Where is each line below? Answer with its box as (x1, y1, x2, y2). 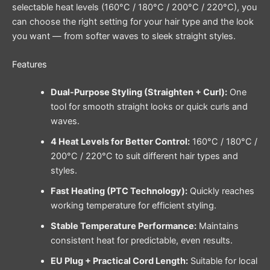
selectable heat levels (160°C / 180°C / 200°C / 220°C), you (12, 1, 257, 13)
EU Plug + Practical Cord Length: (50, 255, 188, 266)
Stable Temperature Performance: (50, 220, 196, 231)
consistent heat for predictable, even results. (50, 234, 233, 246)
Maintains (196, 220, 239, 231)
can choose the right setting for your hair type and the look (12, 16, 254, 27)
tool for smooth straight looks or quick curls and (50, 101, 248, 112)
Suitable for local (187, 255, 257, 266)
